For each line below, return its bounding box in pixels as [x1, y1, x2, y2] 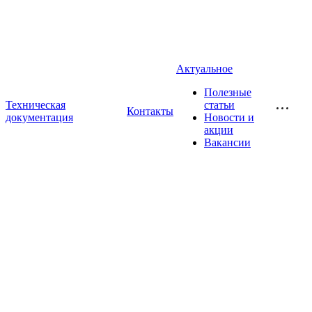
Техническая [6, 99, 65, 111]
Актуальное [176, 63, 233, 75]
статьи [204, 99, 235, 111]
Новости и [204, 111, 254, 123]
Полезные [204, 86, 251, 98]
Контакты [127, 105, 173, 117]
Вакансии [204, 136, 251, 148]
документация [6, 111, 73, 123]
